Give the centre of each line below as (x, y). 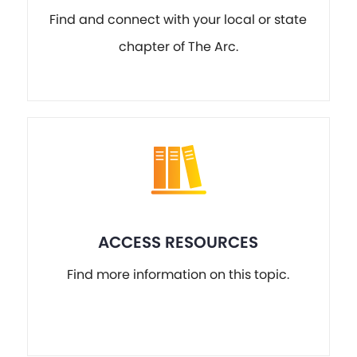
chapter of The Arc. (178, 47)
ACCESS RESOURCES (178, 242)
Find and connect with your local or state (178, 20)
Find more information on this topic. (178, 275)
